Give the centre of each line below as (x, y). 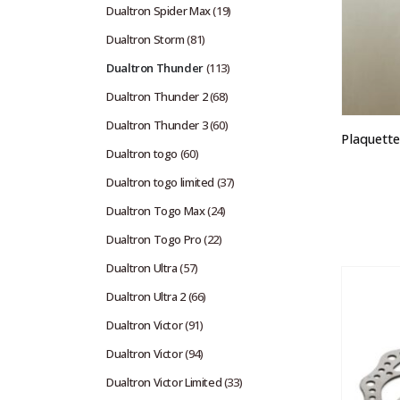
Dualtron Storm (146, 39)
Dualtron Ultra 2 (146, 296)
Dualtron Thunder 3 (157, 125)
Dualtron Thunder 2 (157, 96)
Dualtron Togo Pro (154, 239)
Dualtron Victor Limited (164, 382)
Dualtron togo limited (160, 182)
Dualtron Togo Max (156, 210)
